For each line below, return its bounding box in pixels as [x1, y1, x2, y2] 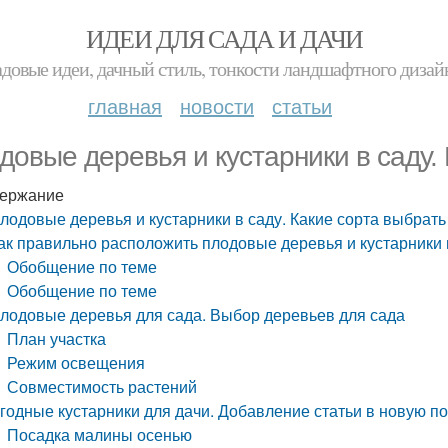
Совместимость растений [7, 375, 198, 398]
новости [180, 91, 254, 120]
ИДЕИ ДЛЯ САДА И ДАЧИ [85, 21, 363, 55]
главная [88, 91, 162, 120]
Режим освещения [7, 351, 146, 374]
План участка [7, 327, 107, 350]
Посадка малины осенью [7, 423, 193, 446]
